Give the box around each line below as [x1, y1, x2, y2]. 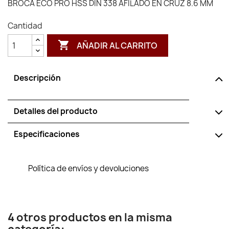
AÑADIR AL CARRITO [77, 39, 158, 51]
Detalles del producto [14, 106, 98, 117]
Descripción [14, 73, 61, 83]
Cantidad [8, 20, 42, 31]
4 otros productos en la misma [8, 210, 172, 225]
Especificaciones [14, 129, 80, 140]
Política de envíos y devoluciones [28, 163, 149, 174]
